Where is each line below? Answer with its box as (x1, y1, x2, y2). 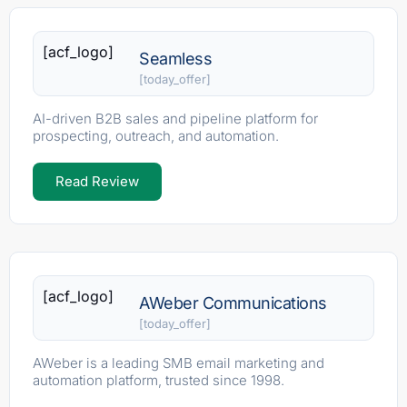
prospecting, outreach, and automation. (33, 127, 279, 145)
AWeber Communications (139, 293, 327, 313)
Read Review (55, 173, 139, 191)
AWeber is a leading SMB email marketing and (33, 354, 324, 372)
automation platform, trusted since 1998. (33, 372, 284, 390)
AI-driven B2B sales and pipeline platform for (33, 110, 318, 128)
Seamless (139, 49, 213, 69)
